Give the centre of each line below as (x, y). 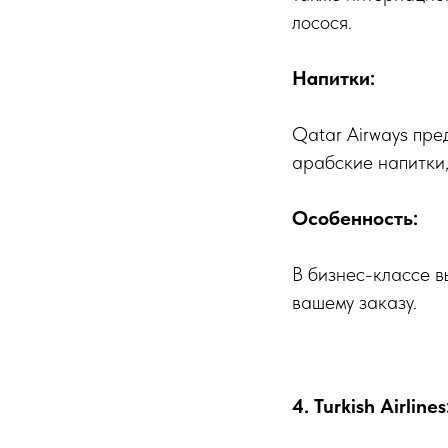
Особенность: (355, 218)
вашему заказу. (354, 302)
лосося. (322, 22)
